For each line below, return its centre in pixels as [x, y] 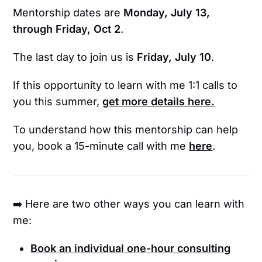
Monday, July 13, [167, 13]
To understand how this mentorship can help [126, 130]
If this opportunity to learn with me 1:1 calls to [125, 85]
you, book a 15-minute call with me [101, 146]
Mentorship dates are [68, 13]
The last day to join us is [75, 57]
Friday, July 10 [174, 57]
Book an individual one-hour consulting [131, 249]
